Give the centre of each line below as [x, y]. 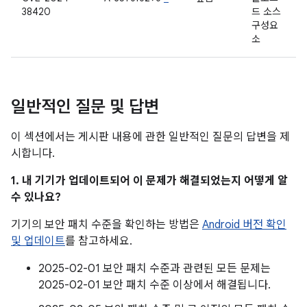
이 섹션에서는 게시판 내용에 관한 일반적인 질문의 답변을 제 [150, 137]
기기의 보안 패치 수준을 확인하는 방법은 [107, 225]
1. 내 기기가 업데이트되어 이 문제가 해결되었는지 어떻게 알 [149, 181]
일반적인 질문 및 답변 [85, 107]
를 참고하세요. [99, 241]
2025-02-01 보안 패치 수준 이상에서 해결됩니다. [155, 285]
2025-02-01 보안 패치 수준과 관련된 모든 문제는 [155, 269]
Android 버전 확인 [244, 225]
